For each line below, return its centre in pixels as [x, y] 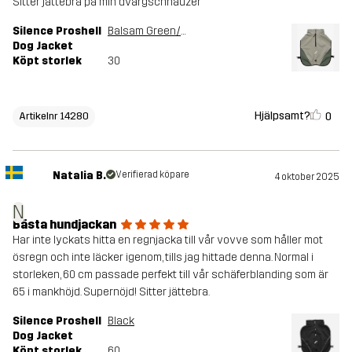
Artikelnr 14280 [54, 116]
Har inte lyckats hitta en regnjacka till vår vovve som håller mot [168, 240]
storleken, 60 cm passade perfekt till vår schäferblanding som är [170, 275]
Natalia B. [79, 176]
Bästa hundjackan [64, 225]
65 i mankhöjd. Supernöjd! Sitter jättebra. [111, 292]
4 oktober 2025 [307, 177]
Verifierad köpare [152, 175]
